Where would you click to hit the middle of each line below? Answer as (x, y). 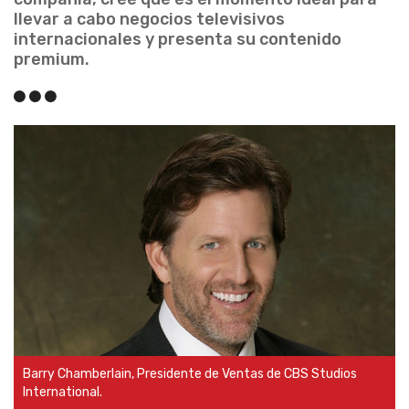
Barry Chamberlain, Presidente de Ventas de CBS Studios (190, 374)
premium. (52, 59)
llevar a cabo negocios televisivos (149, 19)
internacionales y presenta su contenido (178, 39)
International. (63, 393)
